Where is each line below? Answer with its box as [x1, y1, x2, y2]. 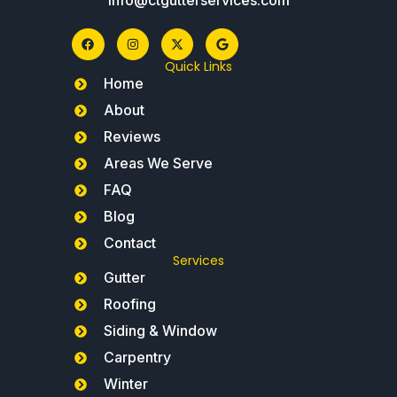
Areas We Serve [103, 154, 213, 173]
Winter [103, 375, 148, 393]
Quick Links [165, 58, 232, 76]
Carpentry [103, 348, 171, 367]
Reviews [103, 128, 160, 146]
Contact [103, 234, 156, 253]
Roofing [103, 295, 156, 314]
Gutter [103, 269, 145, 287]
